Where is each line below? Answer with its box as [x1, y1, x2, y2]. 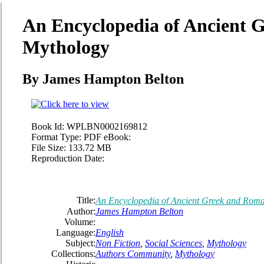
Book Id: [31, 121, 64, 131]
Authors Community [95, 248, 170, 259]
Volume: [64, 216, 95, 227]
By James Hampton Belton [22, 71, 184, 87]
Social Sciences [145, 237, 202, 248]
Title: [77, 194, 95, 205]
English [95, 227, 124, 237]
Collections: [51, 248, 95, 259]
